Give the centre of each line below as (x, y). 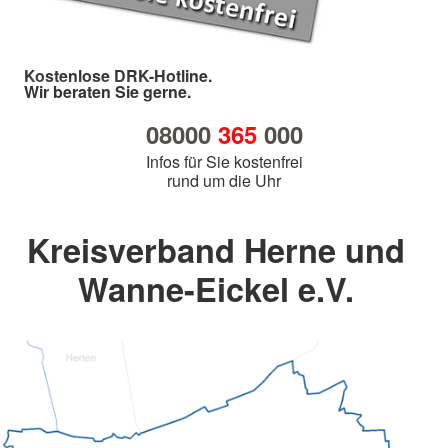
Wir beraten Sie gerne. (107, 92)
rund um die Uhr (224, 181)
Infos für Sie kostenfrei (224, 162)
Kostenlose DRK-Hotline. (118, 76)
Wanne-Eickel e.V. (216, 289)
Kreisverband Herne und (216, 250)
